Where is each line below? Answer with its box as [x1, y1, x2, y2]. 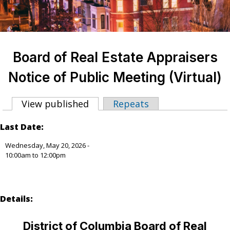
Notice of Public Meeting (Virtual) [8, 69, 222, 85]
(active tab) [89, 98, 139, 110]
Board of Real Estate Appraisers [12, 49, 218, 65]
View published [22, 98, 89, 110]
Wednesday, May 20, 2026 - [5, 141, 89, 150]
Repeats [113, 98, 149, 110]
